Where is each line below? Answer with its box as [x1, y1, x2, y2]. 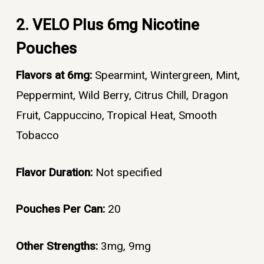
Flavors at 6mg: [15, 67, 95, 84]
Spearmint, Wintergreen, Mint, [94, 67, 240, 84]
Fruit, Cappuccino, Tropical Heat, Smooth [15, 107, 217, 124]
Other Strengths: [15, 237, 101, 255]
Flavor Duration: [15, 164, 95, 181]
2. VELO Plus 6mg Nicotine [15, 14, 199, 37]
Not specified [95, 164, 162, 181]
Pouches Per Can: [15, 201, 108, 218]
